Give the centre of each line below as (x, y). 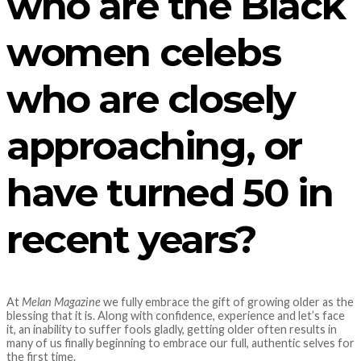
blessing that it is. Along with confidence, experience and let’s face (176, 315)
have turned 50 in (170, 193)
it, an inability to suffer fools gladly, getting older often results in (172, 329)
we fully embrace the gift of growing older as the (227, 301)
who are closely (151, 100)
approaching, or (154, 146)
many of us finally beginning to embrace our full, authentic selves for (180, 342)
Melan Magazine (61, 301)
